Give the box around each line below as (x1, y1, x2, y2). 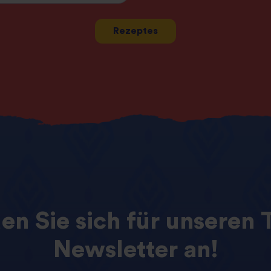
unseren (166, 209, 255, 233)
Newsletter (53, 237, 178, 262)
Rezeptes (113, 26, 158, 36)
